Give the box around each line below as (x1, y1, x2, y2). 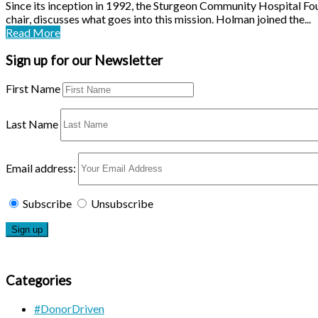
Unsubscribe (91, 196, 153, 210)
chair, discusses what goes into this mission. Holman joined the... (6, 12, 311, 26)
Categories (6, 273, 72, 289)
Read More (6, 26, 60, 40)
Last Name (6, 116, 58, 131)
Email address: (6, 160, 78, 175)
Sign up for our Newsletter (6, 52, 163, 68)
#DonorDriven (34, 302, 104, 315)
